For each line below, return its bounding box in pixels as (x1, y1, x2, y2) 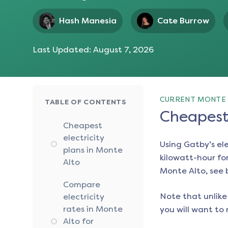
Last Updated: (33, 45, 93, 55)
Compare (63, 180, 100, 190)
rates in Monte (63, 204, 123, 214)
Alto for (63, 216, 94, 226)
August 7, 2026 (93, 45, 154, 55)
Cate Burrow (157, 16, 209, 26)
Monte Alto (159, 166, 206, 176)
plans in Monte (63, 145, 123, 155)
